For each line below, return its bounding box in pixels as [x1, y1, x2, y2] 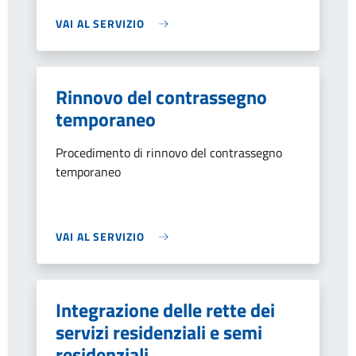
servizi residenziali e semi [56, 318, 262, 346]
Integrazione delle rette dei [56, 296, 275, 324]
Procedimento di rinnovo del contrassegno [56, 143, 282, 162]
